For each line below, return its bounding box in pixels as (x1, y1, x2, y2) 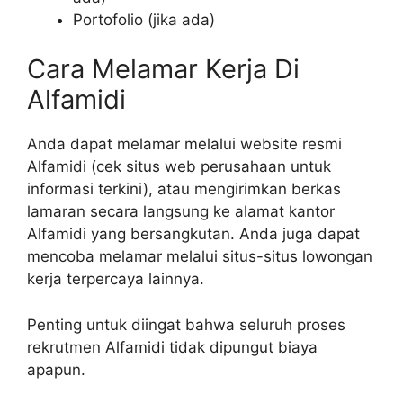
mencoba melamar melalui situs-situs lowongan (27, 247, 372, 266)
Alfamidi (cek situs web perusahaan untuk (27, 157, 331, 176)
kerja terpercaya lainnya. (27, 270, 204, 289)
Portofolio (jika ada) (73, 10, 215, 29)
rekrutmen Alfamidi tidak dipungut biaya (27, 337, 318, 356)
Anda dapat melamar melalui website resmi (27, 135, 342, 154)
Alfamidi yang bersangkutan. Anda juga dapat (27, 225, 360, 244)
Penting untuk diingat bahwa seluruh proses (27, 315, 345, 334)
